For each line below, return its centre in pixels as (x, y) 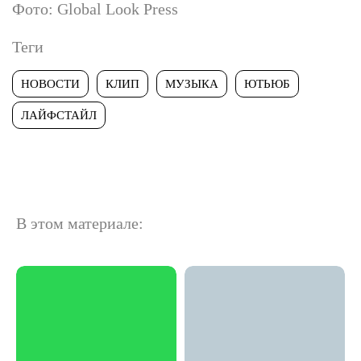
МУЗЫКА (192, 83)
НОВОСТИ (50, 83)
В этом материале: (80, 223)
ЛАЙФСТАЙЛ (59, 115)
